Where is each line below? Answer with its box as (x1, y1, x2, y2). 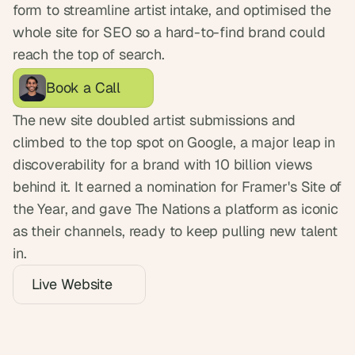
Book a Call (46, 78, 121, 97)
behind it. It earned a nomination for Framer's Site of (13, 177, 342, 196)
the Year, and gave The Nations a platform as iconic (13, 200, 338, 218)
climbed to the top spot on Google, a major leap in (13, 133, 336, 151)
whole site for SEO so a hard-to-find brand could (13, 23, 326, 41)
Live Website (32, 275, 113, 293)
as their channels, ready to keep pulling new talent (13, 222, 338, 240)
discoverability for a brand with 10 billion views (13, 155, 313, 174)
